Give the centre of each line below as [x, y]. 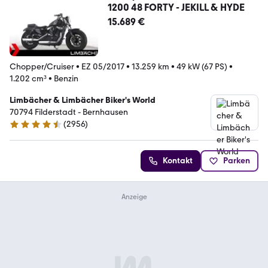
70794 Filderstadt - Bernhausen [69, 112]
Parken [237, 160]
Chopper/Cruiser [42, 66]
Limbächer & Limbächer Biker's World [83, 100]
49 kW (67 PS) [202, 66]
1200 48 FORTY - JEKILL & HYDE [176, 7]
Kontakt [178, 160]
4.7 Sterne [28, 129]
